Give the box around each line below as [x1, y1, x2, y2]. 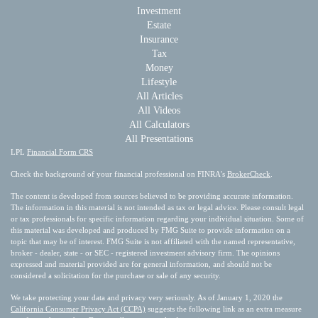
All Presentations [125, 133, 193, 144]
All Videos [138, 104, 180, 116]
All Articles [136, 90, 182, 102]
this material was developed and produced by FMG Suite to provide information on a [11, 225, 290, 234]
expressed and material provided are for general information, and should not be [11, 259, 272, 268]
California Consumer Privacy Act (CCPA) [11, 304, 146, 313]
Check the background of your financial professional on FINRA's [11, 169, 227, 178]
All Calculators [128, 119, 190, 130]
